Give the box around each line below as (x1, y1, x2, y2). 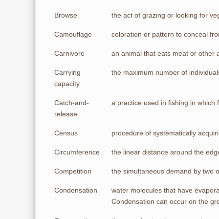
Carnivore (54, 49, 85, 57)
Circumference (54, 148, 100, 156)
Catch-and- (54, 99, 89, 107)
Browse (54, 11, 77, 19)
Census (54, 129, 78, 137)
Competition (54, 167, 91, 175)
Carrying (54, 68, 81, 76)
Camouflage (54, 30, 92, 38)
